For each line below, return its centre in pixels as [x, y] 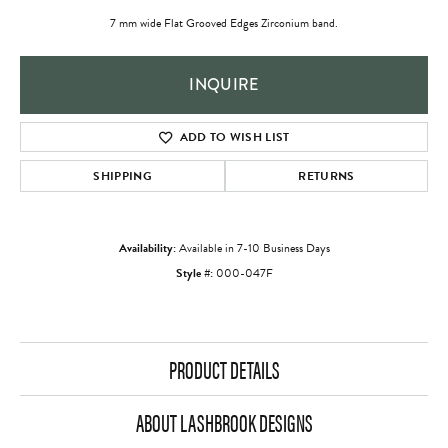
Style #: [194, 273]
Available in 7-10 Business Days [254, 248]
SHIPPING [122, 176]
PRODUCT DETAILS [224, 369]
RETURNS [326, 176]
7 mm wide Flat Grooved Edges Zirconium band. [224, 23]
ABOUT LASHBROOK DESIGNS [224, 422]
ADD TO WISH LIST [234, 137]
